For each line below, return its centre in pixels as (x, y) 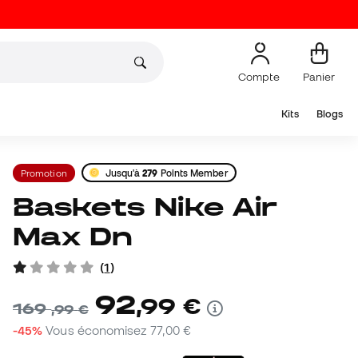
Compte (260, 76)
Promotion (44, 173)
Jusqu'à (124, 173)
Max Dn (73, 237)
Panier (319, 76)
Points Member (193, 173)
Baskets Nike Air (24, 207)
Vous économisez (98, 330)
